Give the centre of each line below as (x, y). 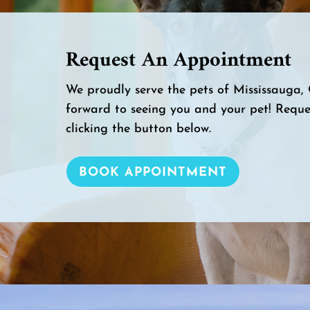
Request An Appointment (178, 60)
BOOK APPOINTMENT (153, 172)
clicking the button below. (138, 129)
